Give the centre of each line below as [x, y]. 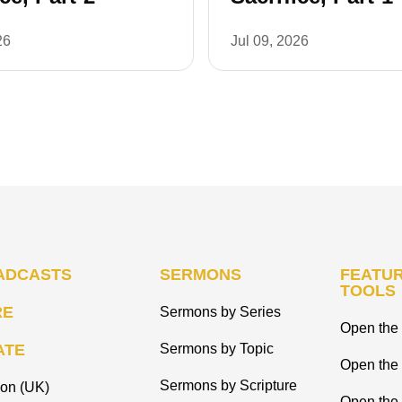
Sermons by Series [220, 312]
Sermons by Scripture [228, 386]
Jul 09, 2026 [270, 41]
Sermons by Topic [217, 349]
